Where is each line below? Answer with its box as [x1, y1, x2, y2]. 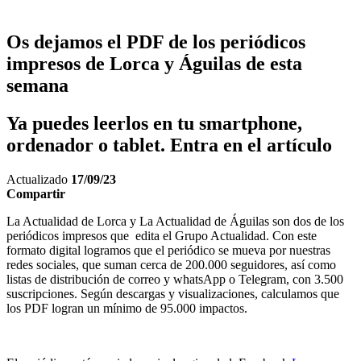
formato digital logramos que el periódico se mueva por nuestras [6, 243, 330, 257]
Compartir [6, 186, 65, 201]
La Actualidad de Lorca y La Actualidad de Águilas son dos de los [6, 214, 344, 228]
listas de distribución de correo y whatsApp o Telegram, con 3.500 [6, 272, 343, 286]
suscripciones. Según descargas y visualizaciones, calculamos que [6, 286, 339, 301]
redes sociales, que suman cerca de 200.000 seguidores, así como [6, 257, 336, 272]
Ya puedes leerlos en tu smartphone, [6, 112, 302, 134]
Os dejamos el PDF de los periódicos [6, 31, 305, 52]
